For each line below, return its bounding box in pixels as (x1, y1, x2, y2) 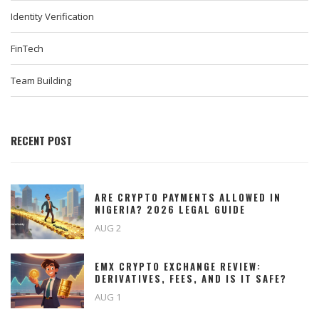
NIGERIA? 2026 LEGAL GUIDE (95, 202, 246, 217)
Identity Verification (11, 10, 94, 23)
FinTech (11, 42, 43, 56)
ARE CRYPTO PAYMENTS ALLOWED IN (95, 190, 281, 205)
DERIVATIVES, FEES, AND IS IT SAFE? (95, 271, 287, 286)
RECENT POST (11, 132, 72, 149)
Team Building (11, 74, 71, 88)
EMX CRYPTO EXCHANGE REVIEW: (95, 259, 261, 274)
